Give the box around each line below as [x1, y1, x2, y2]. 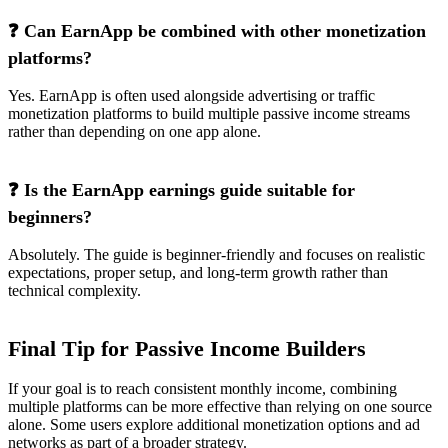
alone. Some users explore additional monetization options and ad [8, 415, 420, 433]
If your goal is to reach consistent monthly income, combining [8, 379, 397, 397]
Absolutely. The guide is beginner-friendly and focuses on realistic [8, 245, 425, 263]
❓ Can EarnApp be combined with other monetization [8, 20, 426, 41]
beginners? [8, 206, 92, 227]
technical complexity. [8, 281, 141, 299]
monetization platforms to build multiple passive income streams [8, 104, 410, 122]
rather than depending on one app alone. [8, 122, 261, 140]
